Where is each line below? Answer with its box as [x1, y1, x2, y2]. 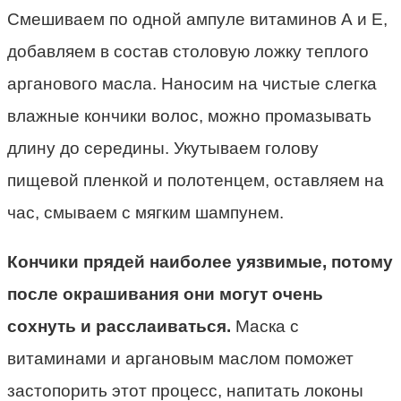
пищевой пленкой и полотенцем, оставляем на [7, 171, 384, 191]
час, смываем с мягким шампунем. [7, 203, 284, 223]
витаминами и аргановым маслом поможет [7, 349, 354, 369]
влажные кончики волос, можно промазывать [7, 107, 371, 126]
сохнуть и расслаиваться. [7, 317, 231, 337]
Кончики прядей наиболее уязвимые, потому [7, 252, 393, 272]
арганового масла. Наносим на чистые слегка [7, 74, 377, 94]
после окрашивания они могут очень [7, 285, 323, 304]
